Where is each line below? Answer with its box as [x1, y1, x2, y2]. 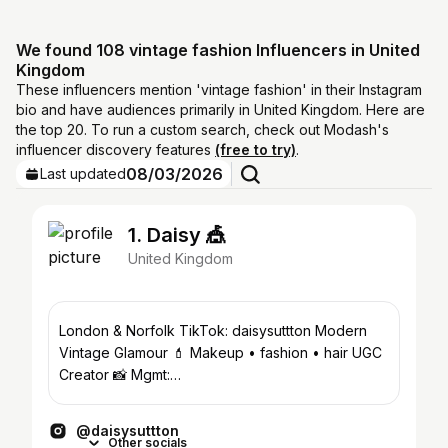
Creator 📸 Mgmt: [59, 366, 170, 383]
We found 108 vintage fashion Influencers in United [16, 40, 420, 60]
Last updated [40, 165, 126, 182]
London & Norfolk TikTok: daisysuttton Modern [59, 322, 315, 339]
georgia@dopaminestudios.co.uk [59, 388, 277, 405]
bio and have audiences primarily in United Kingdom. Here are [16, 101, 425, 118]
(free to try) [215, 141, 296, 158]
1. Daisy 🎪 [128, 223, 226, 247]
